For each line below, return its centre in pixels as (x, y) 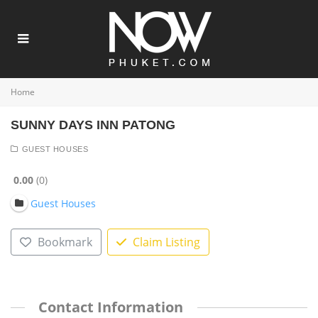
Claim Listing (166, 242)
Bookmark (65, 242)
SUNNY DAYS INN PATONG (93, 125)
